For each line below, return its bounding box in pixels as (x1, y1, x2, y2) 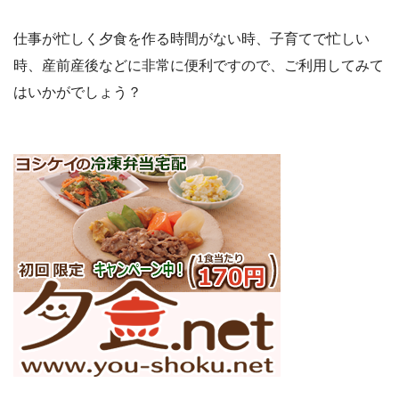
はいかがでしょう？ (13, 85, 142, 101)
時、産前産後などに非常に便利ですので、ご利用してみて (13, 58, 384, 74)
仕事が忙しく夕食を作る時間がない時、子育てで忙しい (13, 31, 370, 47)
